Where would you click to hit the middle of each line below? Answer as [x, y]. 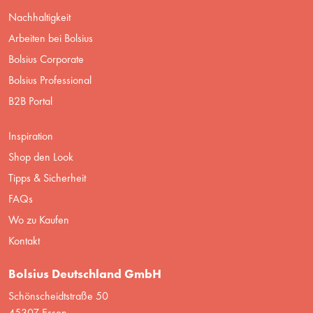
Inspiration [31, 136]
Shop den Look [41, 156]
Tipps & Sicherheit [47, 177]
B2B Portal [30, 101]
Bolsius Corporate [46, 59]
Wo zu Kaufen [39, 219]
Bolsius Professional [50, 80]
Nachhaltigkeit [39, 17]
